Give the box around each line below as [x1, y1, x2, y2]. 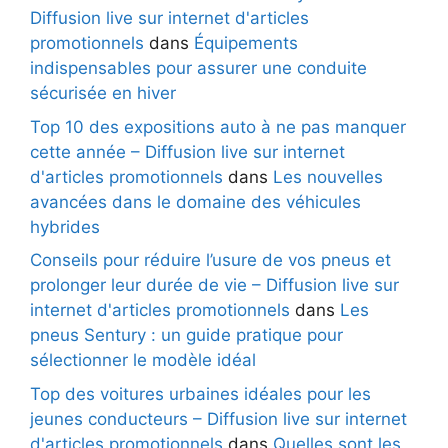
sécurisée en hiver [30, 83, 176, 104]
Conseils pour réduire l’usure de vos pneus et [30, 250, 391, 271]
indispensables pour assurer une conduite [30, 58, 367, 79]
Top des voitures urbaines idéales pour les [30, 383, 371, 404]
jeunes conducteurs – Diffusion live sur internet [30, 408, 407, 429]
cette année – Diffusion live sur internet [30, 141, 345, 162]
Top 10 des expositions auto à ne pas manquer [30, 116, 406, 137]
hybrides [30, 216, 100, 237]
